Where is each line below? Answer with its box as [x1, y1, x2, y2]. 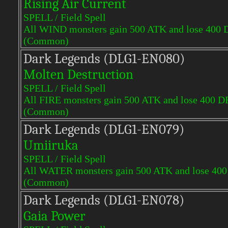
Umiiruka [23, 137, 78, 153]
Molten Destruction [23, 67, 133, 82]
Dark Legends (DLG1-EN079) [23, 122, 184, 137]
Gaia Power [23, 208, 85, 224]
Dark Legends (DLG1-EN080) [23, 51, 185, 67]
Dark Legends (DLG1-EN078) [23, 192, 184, 208]
